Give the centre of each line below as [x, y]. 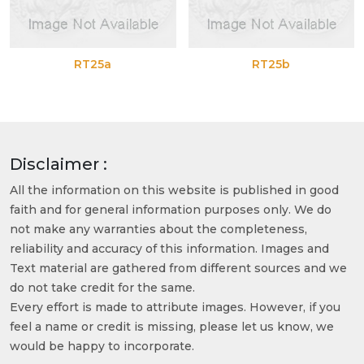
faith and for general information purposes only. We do [171, 210]
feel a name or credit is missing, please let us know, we [172, 327]
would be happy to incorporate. [102, 347]
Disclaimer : [58, 165]
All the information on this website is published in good [174, 191]
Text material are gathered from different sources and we [178, 269]
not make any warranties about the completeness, [158, 230]
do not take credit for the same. [102, 288]
